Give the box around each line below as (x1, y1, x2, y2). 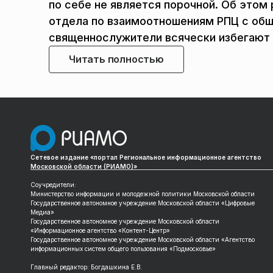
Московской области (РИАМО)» (30, 163, 138, 171)
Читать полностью (69, 53, 164, 65)
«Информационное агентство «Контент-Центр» (30, 227, 171, 235)
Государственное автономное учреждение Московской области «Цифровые (30, 199, 255, 207)
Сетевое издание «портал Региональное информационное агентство (30, 154, 262, 161)
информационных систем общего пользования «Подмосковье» (30, 245, 216, 253)
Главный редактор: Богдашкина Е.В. (30, 263, 143, 271)
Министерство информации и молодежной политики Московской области (30, 190, 255, 198)
